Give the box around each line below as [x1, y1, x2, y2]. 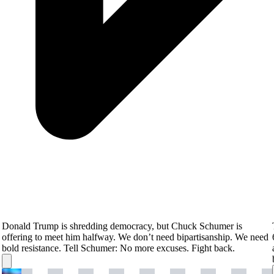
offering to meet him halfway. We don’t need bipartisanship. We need [1, 231, 268, 242]
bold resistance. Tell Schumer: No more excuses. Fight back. [1, 242, 235, 253]
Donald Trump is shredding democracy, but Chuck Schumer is [1, 220, 242, 231]
